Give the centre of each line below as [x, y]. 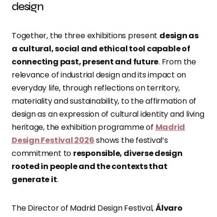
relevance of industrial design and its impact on [99, 75]
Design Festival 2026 [53, 140]
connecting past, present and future [85, 62]
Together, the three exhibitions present [86, 36]
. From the [177, 62]
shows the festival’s [131, 140]
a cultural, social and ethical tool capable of [101, 49]
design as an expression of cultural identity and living [108, 114]
